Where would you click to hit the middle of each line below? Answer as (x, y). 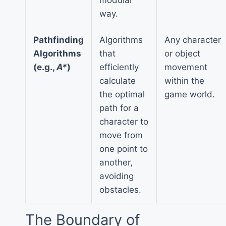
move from (121, 135)
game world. (190, 94)
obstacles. (120, 189)
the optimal (122, 94)
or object (182, 53)
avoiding (117, 176)
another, (116, 162)
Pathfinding (59, 40)
